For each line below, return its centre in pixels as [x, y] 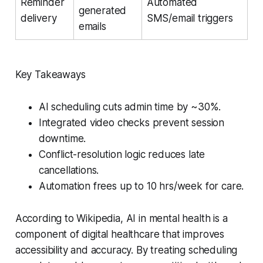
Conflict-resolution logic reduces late [122, 154]
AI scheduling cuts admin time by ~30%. [130, 107]
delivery [38, 18]
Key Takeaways [50, 74]
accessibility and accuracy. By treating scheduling [126, 250]
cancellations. [69, 170]
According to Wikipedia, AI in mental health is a [121, 218]
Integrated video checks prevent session [131, 122]
